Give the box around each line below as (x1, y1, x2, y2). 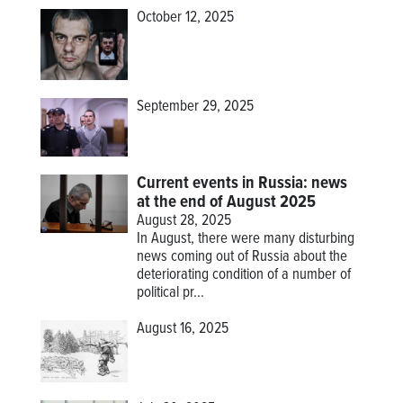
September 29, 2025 (137, 97, 255, 118)
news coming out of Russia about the (137, 247, 348, 268)
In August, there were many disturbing (137, 229, 355, 250)
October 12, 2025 (137, 7, 235, 28)
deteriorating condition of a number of (137, 265, 352, 286)
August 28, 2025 (137, 211, 232, 232)
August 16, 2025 (137, 319, 229, 340)
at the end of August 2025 (137, 192, 317, 214)
